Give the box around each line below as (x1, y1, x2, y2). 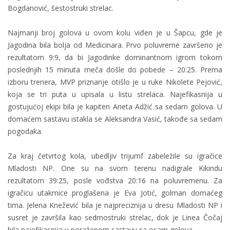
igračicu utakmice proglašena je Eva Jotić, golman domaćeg (8, 187, 222, 198)
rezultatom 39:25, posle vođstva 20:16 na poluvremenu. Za (8, 175, 222, 185)
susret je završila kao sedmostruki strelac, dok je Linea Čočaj (8, 212, 222, 222)
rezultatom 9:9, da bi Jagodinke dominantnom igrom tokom (8, 52, 222, 62)
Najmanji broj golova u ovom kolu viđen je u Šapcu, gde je (8, 27, 222, 37)
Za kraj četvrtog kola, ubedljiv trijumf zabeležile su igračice (8, 150, 222, 161)
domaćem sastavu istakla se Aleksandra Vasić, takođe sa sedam (8, 113, 222, 124)
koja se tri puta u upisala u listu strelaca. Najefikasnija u (8, 89, 222, 99)
